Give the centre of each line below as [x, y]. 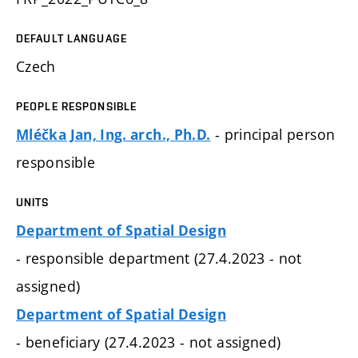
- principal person [273, 134]
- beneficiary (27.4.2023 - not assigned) [149, 342]
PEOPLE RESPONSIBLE [77, 106]
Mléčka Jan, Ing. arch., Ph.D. [113, 134]
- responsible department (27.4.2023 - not [159, 258]
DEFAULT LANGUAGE [72, 38]
